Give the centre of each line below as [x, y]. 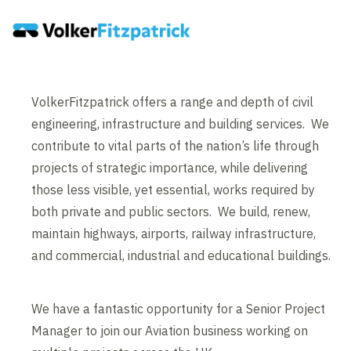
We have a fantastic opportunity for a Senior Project [179, 309]
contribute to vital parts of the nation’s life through [175, 146]
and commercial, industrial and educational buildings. [183, 256]
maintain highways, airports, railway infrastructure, [174, 234]
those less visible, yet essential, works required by [174, 190]
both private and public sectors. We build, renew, [171, 212]
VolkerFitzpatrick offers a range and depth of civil [173, 102]
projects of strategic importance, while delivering [170, 168]
